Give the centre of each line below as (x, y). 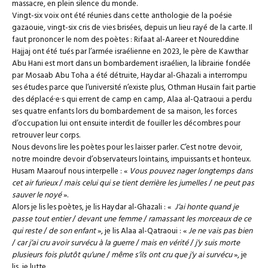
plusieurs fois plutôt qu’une (58, 255)
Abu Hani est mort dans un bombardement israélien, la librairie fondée (131, 64)
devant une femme (109, 220)
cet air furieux (35, 184)
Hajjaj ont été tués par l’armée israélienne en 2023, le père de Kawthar (130, 52)
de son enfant (72, 232)
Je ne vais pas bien (220, 232)
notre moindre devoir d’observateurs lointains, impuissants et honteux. (131, 160)
